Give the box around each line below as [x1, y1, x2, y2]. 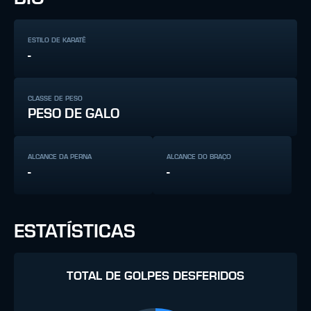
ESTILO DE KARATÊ [28, 37, 86, 44]
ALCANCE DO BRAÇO [167, 153, 231, 160]
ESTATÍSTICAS [14, 222, 135, 242]
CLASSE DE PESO [28, 95, 83, 102]
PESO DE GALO [28, 107, 119, 121]
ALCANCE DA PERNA [28, 153, 92, 160]
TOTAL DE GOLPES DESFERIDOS [67, 270, 244, 283]
